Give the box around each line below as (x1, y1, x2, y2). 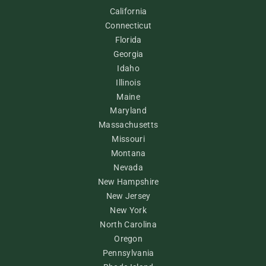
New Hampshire (97, 177, 159, 187)
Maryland (110, 106, 147, 116)
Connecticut (104, 20, 152, 30)
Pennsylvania (102, 248, 154, 258)
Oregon (114, 233, 143, 243)
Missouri (112, 134, 145, 144)
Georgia (113, 49, 144, 59)
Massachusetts (99, 120, 159, 130)
